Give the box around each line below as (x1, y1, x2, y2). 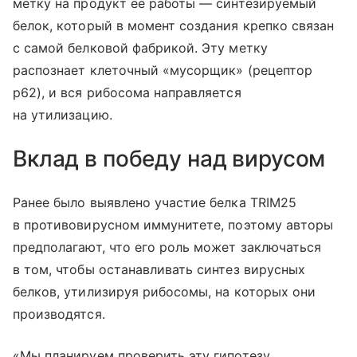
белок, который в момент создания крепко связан (13, 17, 335, 33)
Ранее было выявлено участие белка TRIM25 (13, 194, 296, 210)
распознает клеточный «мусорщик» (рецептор (13, 61, 312, 78)
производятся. (13, 305, 105, 322)
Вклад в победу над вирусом (13, 144, 326, 172)
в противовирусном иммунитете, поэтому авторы (13, 216, 334, 233)
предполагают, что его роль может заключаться (13, 238, 322, 255)
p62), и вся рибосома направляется (13, 84, 241, 100)
